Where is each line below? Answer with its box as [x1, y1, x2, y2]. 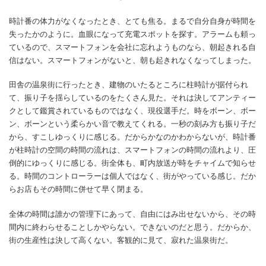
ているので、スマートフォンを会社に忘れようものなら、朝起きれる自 [9, 42, 256, 52]
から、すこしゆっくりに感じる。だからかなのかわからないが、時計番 [9, 132, 256, 142]
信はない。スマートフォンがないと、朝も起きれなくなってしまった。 [9, 55, 256, 65]
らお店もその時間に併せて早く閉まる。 [9, 185, 148, 194]
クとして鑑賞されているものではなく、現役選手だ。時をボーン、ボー [9, 106, 256, 116]
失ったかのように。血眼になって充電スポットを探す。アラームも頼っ [9, 29, 256, 39]
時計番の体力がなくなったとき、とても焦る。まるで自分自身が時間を [9, 16, 256, 26]
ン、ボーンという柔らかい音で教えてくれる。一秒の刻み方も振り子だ [9, 119, 256, 129]
